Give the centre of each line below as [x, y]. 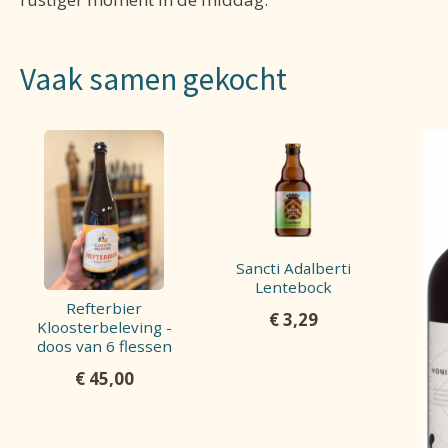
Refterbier [104, 307]
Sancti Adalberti [293, 267]
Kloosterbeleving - [104, 326]
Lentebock [293, 286]
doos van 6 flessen [104, 345]
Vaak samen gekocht [153, 79]
